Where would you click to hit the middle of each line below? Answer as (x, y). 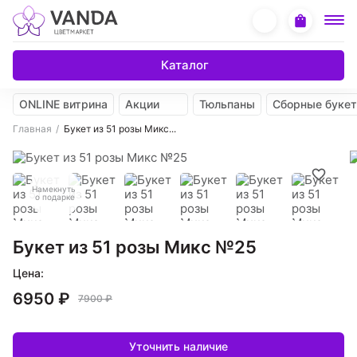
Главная (32, 128)
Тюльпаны (227, 104)
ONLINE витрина (63, 104)
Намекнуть (55, 188)
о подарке (55, 196)
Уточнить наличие (178, 346)
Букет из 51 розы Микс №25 (135, 247)
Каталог (184, 65)
